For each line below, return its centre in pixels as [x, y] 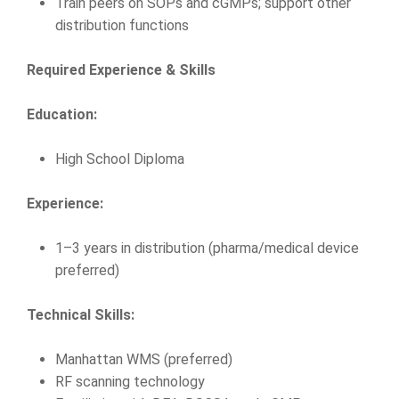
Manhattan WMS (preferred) [144, 359]
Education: [62, 114]
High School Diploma [120, 159]
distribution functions [122, 25]
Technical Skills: [81, 315]
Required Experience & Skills [121, 70]
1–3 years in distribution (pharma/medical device [207, 248]
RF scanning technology [130, 382]
